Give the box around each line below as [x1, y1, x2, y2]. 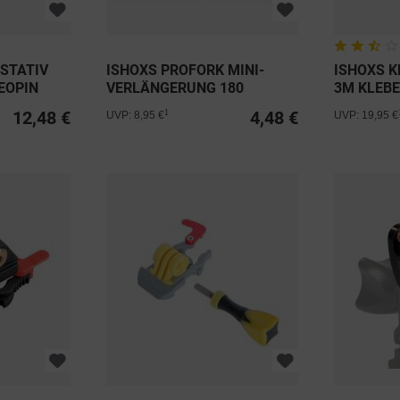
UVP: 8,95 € [106, 109, 165, 122]
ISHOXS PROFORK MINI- [106, 62, 265, 79]
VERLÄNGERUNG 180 [106, 79, 245, 97]
